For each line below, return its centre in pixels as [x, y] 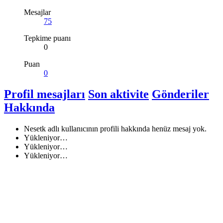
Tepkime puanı [47, 38]
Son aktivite [118, 94]
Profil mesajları [45, 94]
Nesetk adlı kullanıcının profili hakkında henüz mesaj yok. [115, 128]
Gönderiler [180, 94]
